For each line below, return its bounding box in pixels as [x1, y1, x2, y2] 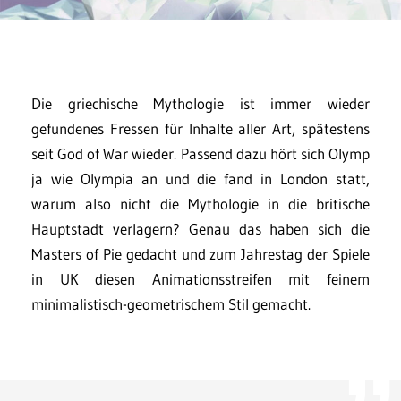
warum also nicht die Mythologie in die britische [31, 194, 370, 214]
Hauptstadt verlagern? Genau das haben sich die [31, 219, 370, 239]
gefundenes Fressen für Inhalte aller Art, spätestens [31, 119, 370, 139]
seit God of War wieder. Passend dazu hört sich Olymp [31, 144, 370, 164]
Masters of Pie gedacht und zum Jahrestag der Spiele [31, 244, 370, 264]
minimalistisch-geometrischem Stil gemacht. [31, 294, 311, 314]
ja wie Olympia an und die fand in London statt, [31, 169, 370, 189]
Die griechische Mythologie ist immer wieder [31, 94, 370, 114]
